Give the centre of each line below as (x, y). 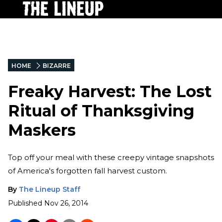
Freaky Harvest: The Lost (110, 92)
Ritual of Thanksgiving (101, 111)
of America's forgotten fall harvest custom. (87, 170)
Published (25, 203)
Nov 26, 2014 (66, 203)
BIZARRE (57, 66)
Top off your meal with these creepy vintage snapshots (111, 157)
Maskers (42, 130)
